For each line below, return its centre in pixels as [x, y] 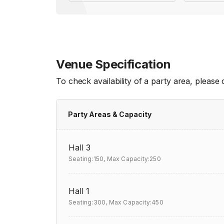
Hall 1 [79, 191]
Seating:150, [87, 159]
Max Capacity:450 [136, 202]
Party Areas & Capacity [110, 114]
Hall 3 [79, 147]
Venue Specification [113, 64]
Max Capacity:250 [134, 159]
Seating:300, [88, 202]
